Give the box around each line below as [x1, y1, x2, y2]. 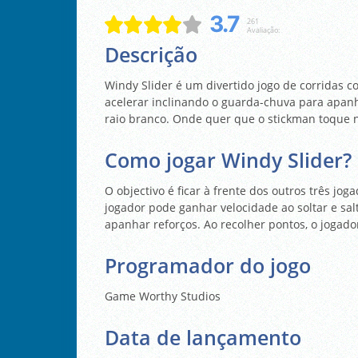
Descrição [105, 41, 197, 68]
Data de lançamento [105, 324, 301, 351]
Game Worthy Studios [105, 288, 221, 304]
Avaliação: [246, 25, 280, 36]
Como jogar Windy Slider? [105, 146, 352, 173]
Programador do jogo [105, 252, 311, 279]
